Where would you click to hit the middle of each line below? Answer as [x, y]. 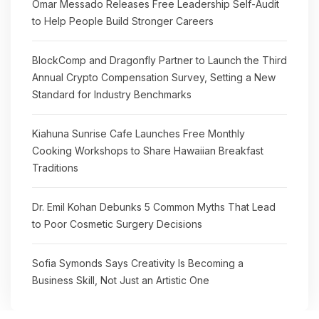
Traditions [55, 168]
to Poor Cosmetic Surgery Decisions [117, 224]
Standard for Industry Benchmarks [112, 94]
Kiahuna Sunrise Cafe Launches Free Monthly [138, 134]
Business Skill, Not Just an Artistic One [121, 280]
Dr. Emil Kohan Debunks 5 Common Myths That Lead [154, 207]
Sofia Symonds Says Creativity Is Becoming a [138, 263]
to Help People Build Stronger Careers [123, 21]
